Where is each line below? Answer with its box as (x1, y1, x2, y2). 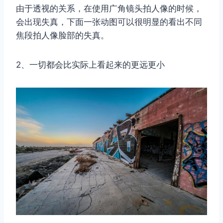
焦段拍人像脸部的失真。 (16, 30, 109, 41)
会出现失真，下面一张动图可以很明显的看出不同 (16, 17, 202, 27)
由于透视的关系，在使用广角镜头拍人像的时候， (16, 3, 202, 14)
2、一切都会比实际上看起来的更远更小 (16, 60, 165, 70)
